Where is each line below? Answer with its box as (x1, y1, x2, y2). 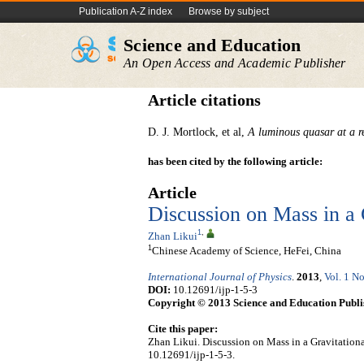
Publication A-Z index (79, 6, 172, 17)
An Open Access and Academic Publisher (123, 56, 346, 70)
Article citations (148, 92, 261, 109)
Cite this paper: (148, 323, 218, 336)
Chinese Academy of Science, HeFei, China (152, 245, 341, 258)
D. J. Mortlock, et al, (148, 126, 248, 138)
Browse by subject (188, 6, 269, 17)
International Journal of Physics (148, 271, 292, 284)
